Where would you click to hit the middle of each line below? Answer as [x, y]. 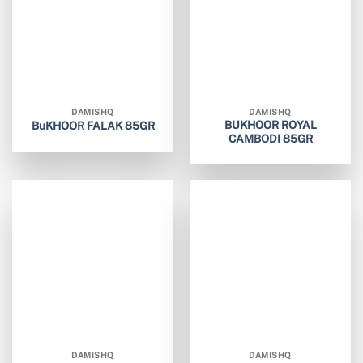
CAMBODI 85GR [270, 139]
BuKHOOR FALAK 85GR [93, 126]
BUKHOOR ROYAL [270, 125]
